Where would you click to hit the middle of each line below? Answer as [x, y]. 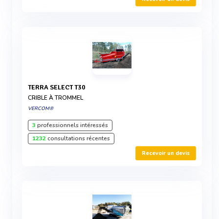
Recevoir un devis [166, 153]
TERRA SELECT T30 [58, 87]
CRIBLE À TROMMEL [55, 98]
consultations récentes [78, 138]
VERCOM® [41, 109]
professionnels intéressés [72, 125]
